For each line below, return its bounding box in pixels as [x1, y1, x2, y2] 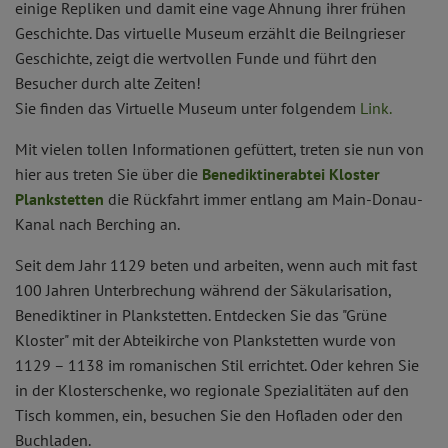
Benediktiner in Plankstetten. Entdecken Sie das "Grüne [15, 305, 387, 326]
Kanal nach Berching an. [15, 214, 180, 235]
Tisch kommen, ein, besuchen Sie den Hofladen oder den [15, 405, 403, 426]
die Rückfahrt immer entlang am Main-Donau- [104, 189, 423, 210]
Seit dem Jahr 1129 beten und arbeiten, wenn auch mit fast [15, 255, 417, 276]
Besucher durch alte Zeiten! [15, 73, 201, 94]
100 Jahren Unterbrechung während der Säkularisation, [15, 280, 391, 301]
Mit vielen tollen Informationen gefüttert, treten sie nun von [15, 139, 424, 160]
